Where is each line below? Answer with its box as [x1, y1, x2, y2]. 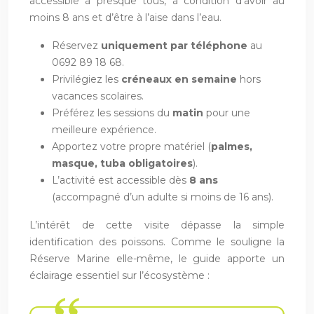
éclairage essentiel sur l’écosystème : [29, 268, 210, 282]
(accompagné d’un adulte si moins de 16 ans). [52, 190, 273, 203]
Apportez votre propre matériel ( [52, 139, 211, 153]
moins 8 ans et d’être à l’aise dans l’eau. [29, 11, 221, 24]
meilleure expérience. [52, 123, 156, 136]
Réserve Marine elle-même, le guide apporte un [29, 252, 285, 265]
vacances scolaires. [52, 89, 144, 102]
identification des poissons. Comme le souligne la [29, 235, 285, 248]
